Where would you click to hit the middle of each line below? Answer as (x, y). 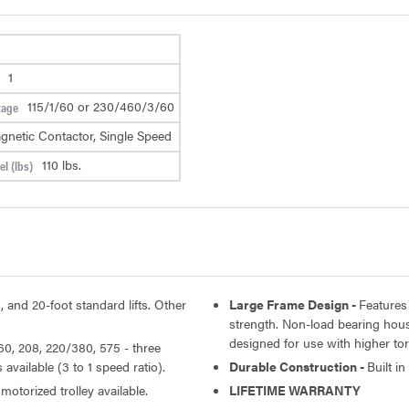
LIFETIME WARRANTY (295, 389)
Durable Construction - (298, 366)
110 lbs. (62, 165)
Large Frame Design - (294, 304)
